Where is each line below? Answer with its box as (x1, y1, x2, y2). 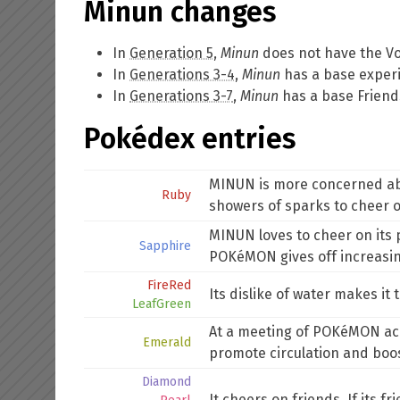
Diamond (142, 374, 191, 389)
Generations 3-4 (129, 66, 235, 83)
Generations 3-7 (129, 87, 233, 104)
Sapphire (139, 238, 191, 254)
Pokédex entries (84, 121, 296, 155)
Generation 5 (129, 45, 213, 62)
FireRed (147, 278, 191, 293)
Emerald (143, 335, 191, 350)
